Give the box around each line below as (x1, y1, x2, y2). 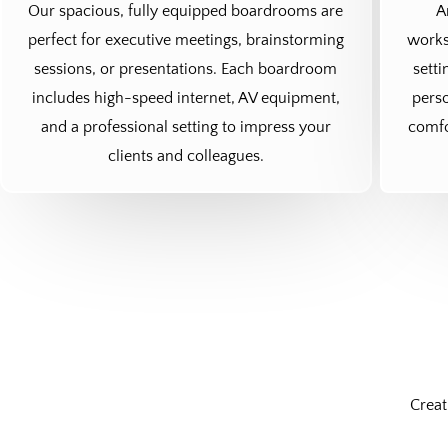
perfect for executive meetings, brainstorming (27, 30, 344, 49)
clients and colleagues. (107, 146, 264, 165)
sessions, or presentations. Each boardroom (34, 59, 338, 78)
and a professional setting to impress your (40, 117, 331, 136)
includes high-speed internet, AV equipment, (31, 88, 340, 107)
